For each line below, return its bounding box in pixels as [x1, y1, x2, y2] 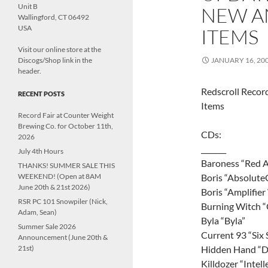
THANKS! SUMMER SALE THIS [18, 161, 115, 170]
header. [18, 66, 41, 75]
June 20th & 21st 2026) [18, 182, 90, 191]
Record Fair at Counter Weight [18, 111, 114, 120]
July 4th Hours [18, 147, 63, 156]
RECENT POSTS [18, 90, 65, 98]
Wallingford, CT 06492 [18, 13, 89, 22]
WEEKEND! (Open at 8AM [18, 172, 101, 181]
